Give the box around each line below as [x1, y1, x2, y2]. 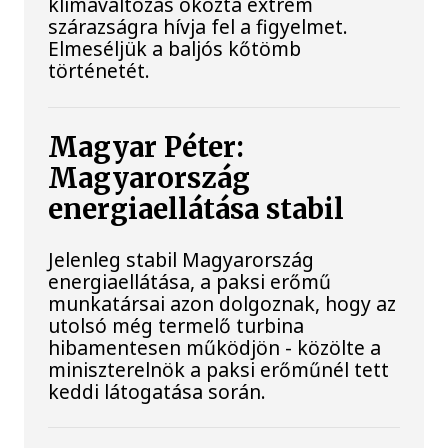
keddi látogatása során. [48, 377, 267, 405]
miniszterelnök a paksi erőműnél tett [48, 355, 390, 383]
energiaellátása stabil [48, 191, 345, 227]
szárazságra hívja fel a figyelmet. [48, 13, 349, 41]
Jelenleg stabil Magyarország [48, 245, 315, 273]
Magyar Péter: [48, 129, 245, 165]
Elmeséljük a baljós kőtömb [48, 35, 302, 63]
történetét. [48, 57, 151, 85]
